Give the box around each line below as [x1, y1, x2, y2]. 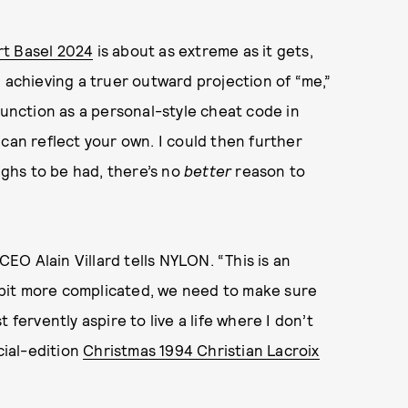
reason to [231, 161, 306, 180]
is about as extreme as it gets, [93, 41, 313, 60]
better [184, 161, 232, 180]
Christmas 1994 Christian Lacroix [83, 341, 320, 360]
